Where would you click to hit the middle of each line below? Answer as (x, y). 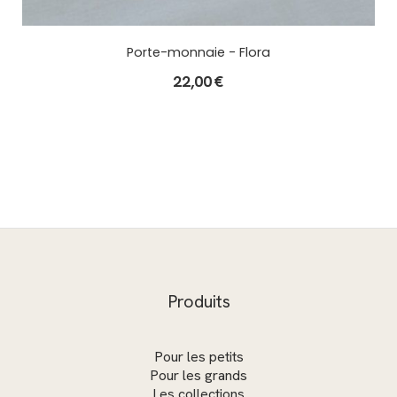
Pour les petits (198, 357)
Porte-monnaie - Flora (198, 53)
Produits (198, 302)
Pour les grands (198, 376)
